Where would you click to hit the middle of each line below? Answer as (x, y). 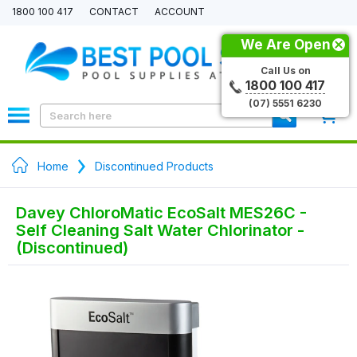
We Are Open (285, 45)
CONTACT (114, 12)
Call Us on (285, 71)
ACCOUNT (180, 12)
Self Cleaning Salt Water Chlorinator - (160, 230)
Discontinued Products (154, 166)
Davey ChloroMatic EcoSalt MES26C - (161, 213)
